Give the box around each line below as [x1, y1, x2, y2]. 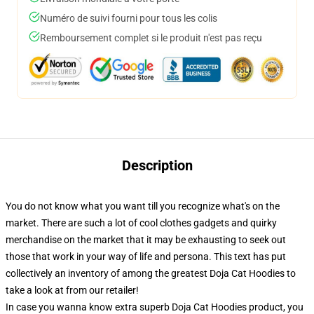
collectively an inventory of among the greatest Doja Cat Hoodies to [6, 268, 296, 279]
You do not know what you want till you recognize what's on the [6, 200, 280, 212]
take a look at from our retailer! [6, 285, 139, 296]
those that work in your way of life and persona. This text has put [6, 251, 286, 262]
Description [121, 157, 193, 174]
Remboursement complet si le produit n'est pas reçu [40, 32, 262, 43]
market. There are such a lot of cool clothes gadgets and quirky [6, 217, 277, 228]
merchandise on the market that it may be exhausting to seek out [6, 234, 286, 245]
